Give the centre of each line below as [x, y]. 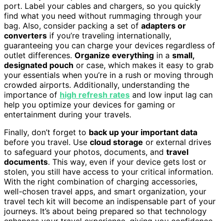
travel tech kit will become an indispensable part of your [110, 201]
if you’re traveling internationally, [109, 35]
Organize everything [114, 55]
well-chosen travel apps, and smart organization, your [105, 191]
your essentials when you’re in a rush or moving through [109, 75]
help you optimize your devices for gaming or [90, 104]
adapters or [164, 25]
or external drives [177, 142]
